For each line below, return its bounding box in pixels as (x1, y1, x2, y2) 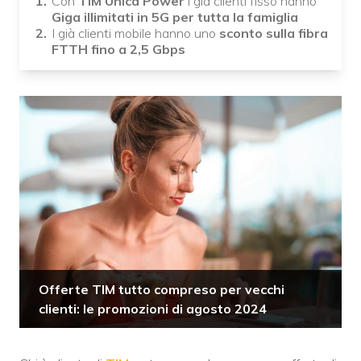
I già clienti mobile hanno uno (52, 25, 219, 41)
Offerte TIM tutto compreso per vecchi (39, 281, 284, 297)
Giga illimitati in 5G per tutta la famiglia (52, 9, 298, 25)
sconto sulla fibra (219, 25, 328, 41)
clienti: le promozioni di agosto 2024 (39, 301, 267, 317)
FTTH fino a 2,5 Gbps (52, 41, 185, 57)
